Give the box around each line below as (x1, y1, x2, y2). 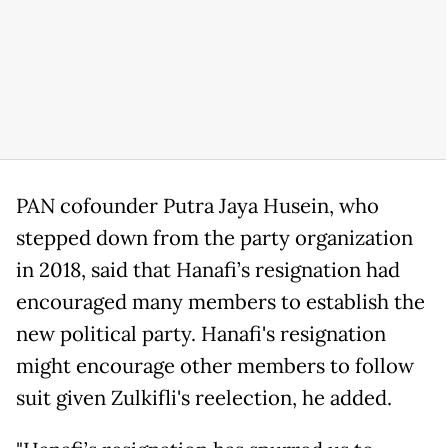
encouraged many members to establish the (16, 289, 425, 316)
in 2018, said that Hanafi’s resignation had (16, 257, 400, 284)
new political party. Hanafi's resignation (16, 321, 386, 348)
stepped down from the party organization (16, 225, 413, 252)
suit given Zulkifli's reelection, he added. (16, 385, 392, 412)
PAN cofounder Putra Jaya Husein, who (16, 193, 379, 220)
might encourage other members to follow (16, 353, 414, 380)
